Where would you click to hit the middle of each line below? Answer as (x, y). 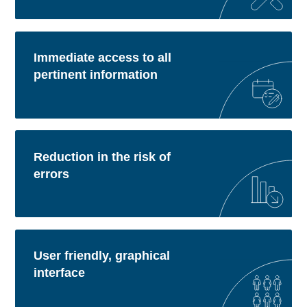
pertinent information (95, 75)
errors (51, 174)
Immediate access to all (102, 58)
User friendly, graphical (101, 255)
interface (59, 272)
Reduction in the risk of (102, 157)
